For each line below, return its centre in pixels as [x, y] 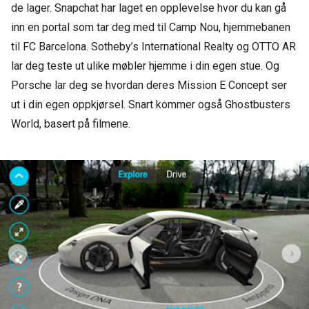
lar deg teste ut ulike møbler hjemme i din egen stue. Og [145, 66]
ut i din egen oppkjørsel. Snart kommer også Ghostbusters [151, 105]
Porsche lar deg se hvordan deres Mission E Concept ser [149, 86]
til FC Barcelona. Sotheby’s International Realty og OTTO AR [153, 47]
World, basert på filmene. [71, 124]
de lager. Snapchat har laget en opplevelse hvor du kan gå [149, 8]
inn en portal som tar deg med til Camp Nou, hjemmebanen [151, 28]
